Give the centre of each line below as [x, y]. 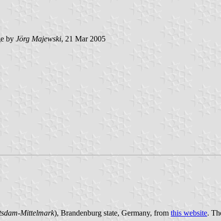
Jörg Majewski [38, 38]
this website [189, 213]
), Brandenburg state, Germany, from [112, 213]
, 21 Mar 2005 [83, 38]
